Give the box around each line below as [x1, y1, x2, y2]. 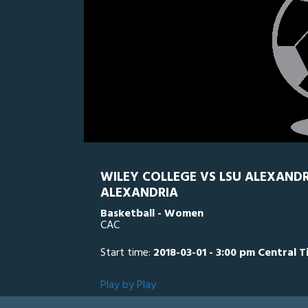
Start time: [100, 244, 153, 262]
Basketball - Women [100, 205, 203, 223]
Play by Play [100, 276, 156, 294]
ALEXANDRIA [100, 183, 178, 203]
